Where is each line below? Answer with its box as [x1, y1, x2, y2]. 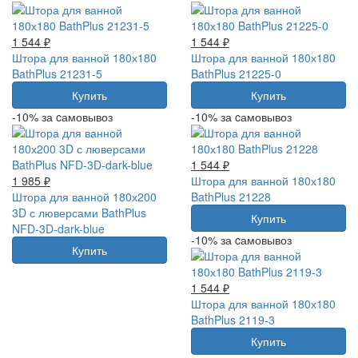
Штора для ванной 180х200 [12, 188, 157, 205]
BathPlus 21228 [191, 188, 271, 205]
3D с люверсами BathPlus [12, 204, 146, 221]
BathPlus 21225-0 [191, 65, 281, 82]
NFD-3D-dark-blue [12, 220, 105, 237]
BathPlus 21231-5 [12, 65, 102, 82]
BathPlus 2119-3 [191, 311, 275, 328]
